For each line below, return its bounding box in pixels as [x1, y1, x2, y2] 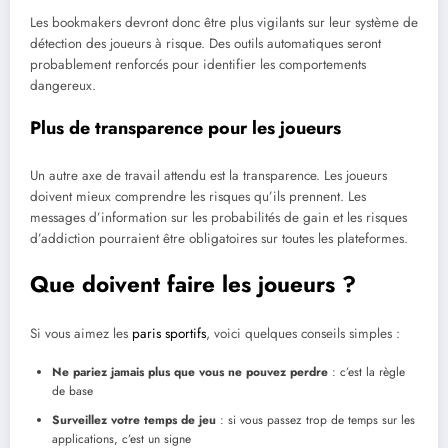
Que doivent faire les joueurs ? [30, 267, 356, 300]
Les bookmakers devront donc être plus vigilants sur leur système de [30, 12, 418, 32]
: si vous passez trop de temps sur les [216, 411, 415, 430]
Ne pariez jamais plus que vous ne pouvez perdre [52, 363, 328, 382]
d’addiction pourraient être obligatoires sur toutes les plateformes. [30, 228, 408, 248]
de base [52, 382, 93, 401]
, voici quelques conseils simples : [206, 324, 400, 344]
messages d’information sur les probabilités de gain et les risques [30, 207, 407, 227]
